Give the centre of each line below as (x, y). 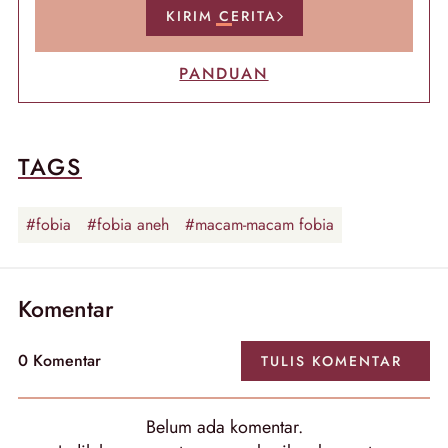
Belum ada (187, 427)
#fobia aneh (128, 224)
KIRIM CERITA (221, 16)
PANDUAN (224, 73)
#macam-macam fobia (259, 224)
